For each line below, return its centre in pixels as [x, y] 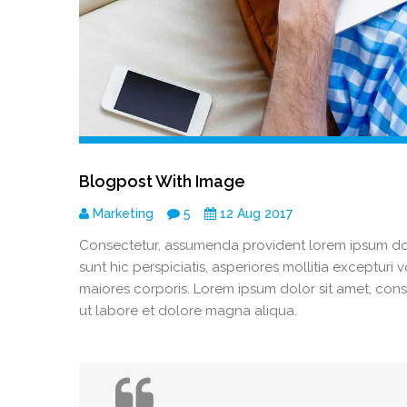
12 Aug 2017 [254, 214]
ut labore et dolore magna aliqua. [188, 311]
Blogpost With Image [162, 182]
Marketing [121, 214]
